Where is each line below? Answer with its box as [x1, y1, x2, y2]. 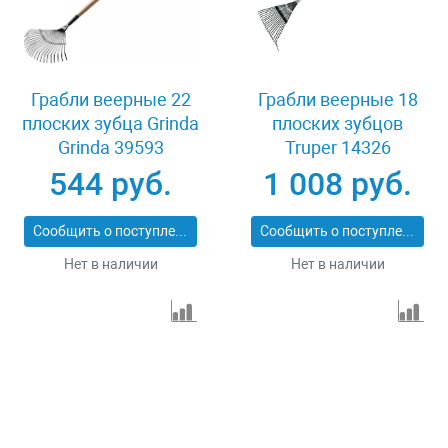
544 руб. [49, 165, 172, 204]
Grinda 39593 [57, 137, 164, 159]
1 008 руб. [263, 165, 412, 204]
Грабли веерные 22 [30, 89, 191, 111]
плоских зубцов [272, 113, 403, 135]
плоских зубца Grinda [22, 113, 199, 135]
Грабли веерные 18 [257, 89, 418, 111]
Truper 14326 [284, 137, 391, 159]
